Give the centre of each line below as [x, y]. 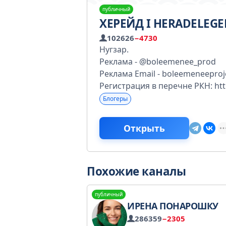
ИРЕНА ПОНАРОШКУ [173, 206]
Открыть [144, 128]
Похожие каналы [136, 171]
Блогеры [115, 99]
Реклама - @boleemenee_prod [158, 62]
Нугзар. [114, 49]
